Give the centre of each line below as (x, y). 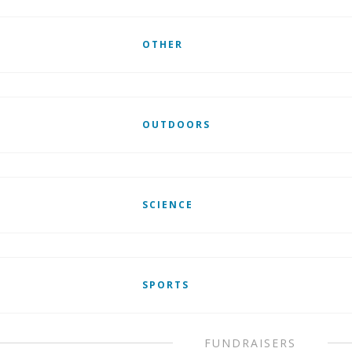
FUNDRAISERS (250, 343)
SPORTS (165, 285)
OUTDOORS (176, 125)
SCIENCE (167, 205)
